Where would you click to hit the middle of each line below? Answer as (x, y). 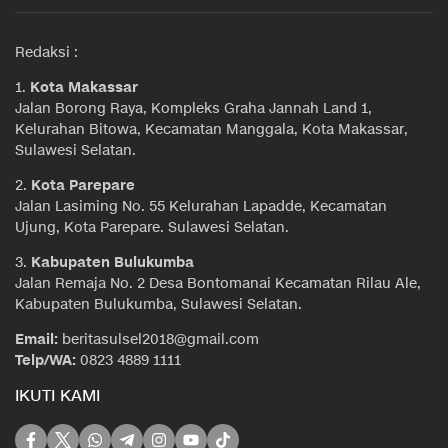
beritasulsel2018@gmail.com (158, 340)
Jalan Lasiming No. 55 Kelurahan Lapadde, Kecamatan (201, 207)
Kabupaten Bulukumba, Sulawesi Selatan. (158, 305)
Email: (36, 340)
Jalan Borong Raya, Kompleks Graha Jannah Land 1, (193, 109)
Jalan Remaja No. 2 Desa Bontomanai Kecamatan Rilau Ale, (218, 284)
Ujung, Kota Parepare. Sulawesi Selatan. (152, 228)
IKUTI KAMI (57, 397)
